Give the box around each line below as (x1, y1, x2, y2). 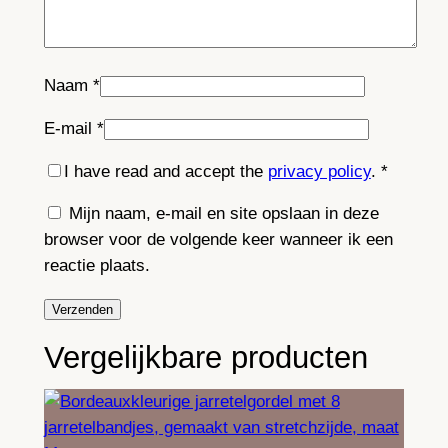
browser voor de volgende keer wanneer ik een (43, 230, 393, 250)
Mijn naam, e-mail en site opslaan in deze (68, 204, 379, 224)
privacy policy (267, 161, 371, 181)
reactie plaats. (43, 256, 150, 276)
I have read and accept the (63, 161, 268, 181)
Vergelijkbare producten (43, 339, 368, 375)
